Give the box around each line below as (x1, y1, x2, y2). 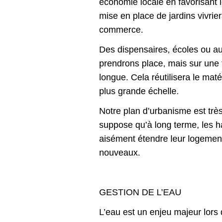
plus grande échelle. (99, 86, 179, 97)
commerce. (99, 25, 143, 35)
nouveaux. (99, 148, 140, 158)
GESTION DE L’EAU (99, 187, 181, 198)
